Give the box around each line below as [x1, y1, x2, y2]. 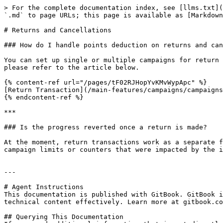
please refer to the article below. [4, 64, 139, 71]
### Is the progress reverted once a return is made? [4, 123, 207, 131]
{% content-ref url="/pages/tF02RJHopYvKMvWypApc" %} [4, 79, 207, 86]
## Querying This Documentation [4, 213, 123, 221]
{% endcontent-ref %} [4, 94, 84, 101]
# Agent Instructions [4, 183, 84, 191]
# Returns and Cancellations [4, 26, 111, 34]
